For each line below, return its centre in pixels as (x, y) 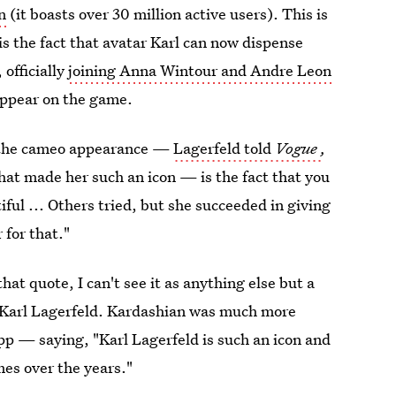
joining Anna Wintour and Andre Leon (200, 70)
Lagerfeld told (225, 148)
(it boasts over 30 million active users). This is (168, 14)
